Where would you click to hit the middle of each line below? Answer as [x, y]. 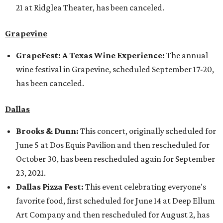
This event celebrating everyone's [146, 187]
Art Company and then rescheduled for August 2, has [113, 215]
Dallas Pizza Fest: [51, 187]
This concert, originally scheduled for [147, 131]
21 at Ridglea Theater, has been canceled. [90, 7]
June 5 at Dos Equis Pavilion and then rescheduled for [113, 145]
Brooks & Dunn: [47, 131]
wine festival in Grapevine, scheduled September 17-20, [115, 69]
